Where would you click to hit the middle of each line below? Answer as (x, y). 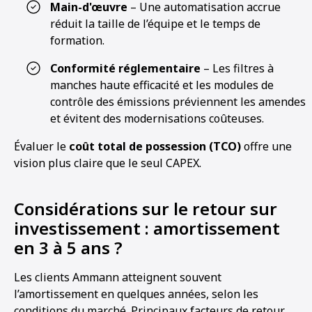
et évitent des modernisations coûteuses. (157, 118)
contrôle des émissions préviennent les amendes (178, 102)
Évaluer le (41, 146)
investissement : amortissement (147, 228)
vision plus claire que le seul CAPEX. (108, 163)
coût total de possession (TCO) (155, 146)
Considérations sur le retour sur (146, 209)
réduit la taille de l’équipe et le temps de (155, 24)
